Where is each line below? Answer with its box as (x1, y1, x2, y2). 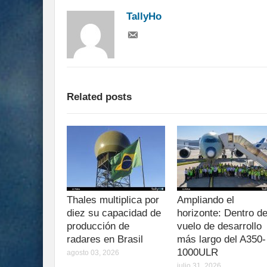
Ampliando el (177, 194, 234, 206)
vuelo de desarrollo (177, 221, 262, 232)
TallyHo (126, 11, 162, 23)
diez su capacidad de (67, 207, 161, 219)
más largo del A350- (177, 234, 266, 246)
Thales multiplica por (67, 194, 159, 206)
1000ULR (177, 247, 218, 259)
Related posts (67, 91, 132, 103)
